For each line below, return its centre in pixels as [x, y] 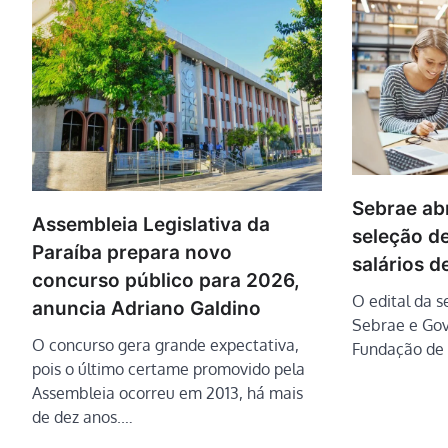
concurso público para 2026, [166, 281]
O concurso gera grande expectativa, [165, 345]
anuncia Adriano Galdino [146, 309]
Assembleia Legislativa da [151, 225]
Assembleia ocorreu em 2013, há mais [167, 393]
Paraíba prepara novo [132, 253]
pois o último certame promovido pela [168, 369]
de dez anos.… [82, 417]
